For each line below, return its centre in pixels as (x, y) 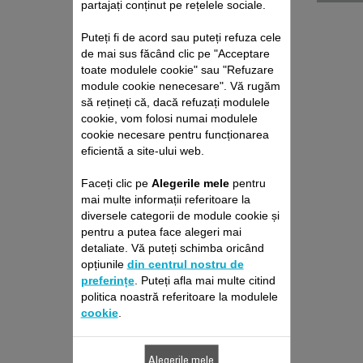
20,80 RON (181, 251)
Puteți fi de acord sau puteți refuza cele (181, 37)
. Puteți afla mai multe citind (205, 280)
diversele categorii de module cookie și (180, 215)
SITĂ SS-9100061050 (181, 124)
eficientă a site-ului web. (142, 150)
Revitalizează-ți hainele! (181, 153)
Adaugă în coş (181, 286)
